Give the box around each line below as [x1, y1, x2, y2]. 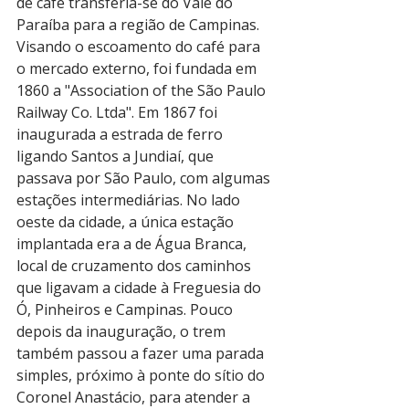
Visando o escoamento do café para [16, 37, 264, 57]
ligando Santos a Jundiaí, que [16, 146, 217, 166]
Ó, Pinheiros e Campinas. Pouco [16, 299, 236, 320]
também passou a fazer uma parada [16, 343, 267, 363]
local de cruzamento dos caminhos [16, 256, 255, 276]
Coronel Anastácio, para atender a [16, 387, 254, 407]
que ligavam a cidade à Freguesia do [16, 278, 265, 298]
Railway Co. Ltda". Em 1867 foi [16, 102, 221, 122]
